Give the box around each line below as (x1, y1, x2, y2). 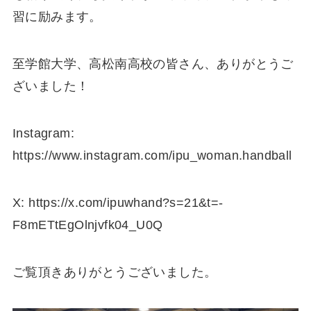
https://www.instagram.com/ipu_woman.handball (12, 149, 292, 163)
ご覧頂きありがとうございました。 (12, 264, 217, 279)
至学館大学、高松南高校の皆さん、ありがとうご (12, 57, 294, 72)
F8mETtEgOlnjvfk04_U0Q (12, 217, 163, 232)
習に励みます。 (12, 10, 102, 24)
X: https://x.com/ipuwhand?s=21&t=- (12, 195, 224, 210)
